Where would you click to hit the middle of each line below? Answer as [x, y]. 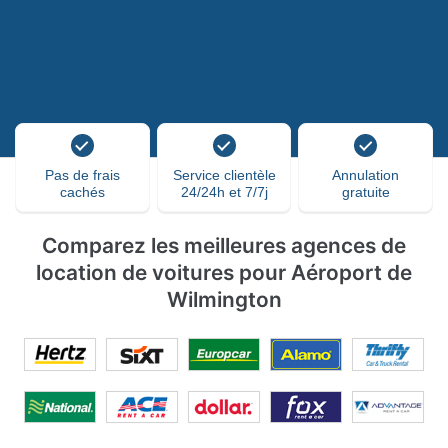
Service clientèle [224, 175]
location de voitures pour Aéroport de [224, 272]
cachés [82, 192]
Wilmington [224, 299]
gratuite [365, 192]
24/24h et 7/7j [224, 192]
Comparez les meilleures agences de [224, 245]
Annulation [366, 175]
